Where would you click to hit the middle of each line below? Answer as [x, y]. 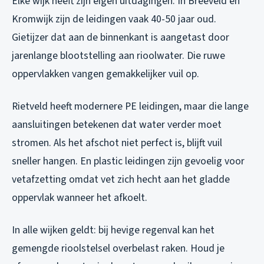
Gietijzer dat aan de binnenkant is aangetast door [121, 37]
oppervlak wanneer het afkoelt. [80, 197]
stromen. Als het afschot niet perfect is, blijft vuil [117, 143]
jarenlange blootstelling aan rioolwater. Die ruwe [118, 55]
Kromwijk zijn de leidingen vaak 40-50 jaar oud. [114, 19]
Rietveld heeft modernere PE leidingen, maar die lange [130, 106]
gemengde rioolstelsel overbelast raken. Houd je [118, 248]
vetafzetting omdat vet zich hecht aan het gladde [121, 179]
